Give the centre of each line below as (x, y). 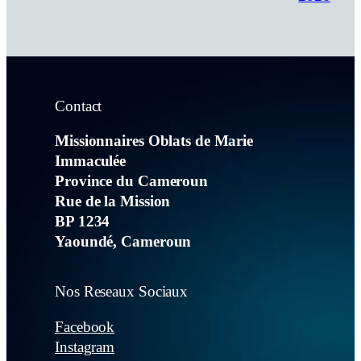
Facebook (85, 327)
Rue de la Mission (113, 202)
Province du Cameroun (131, 182)
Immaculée (91, 162)
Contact (79, 106)
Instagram (85, 347)
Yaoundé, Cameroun (123, 242)
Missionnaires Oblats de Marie (154, 141)
